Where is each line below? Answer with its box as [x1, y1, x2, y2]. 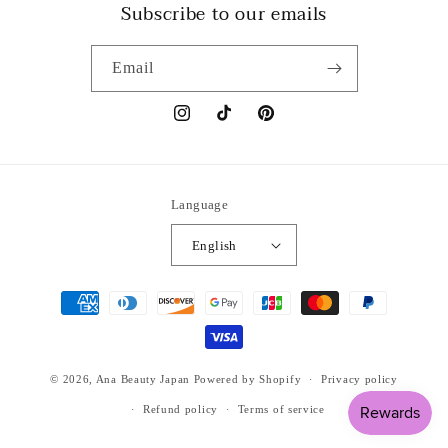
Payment [34, 285, 93, 301]
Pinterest [255, 116, 310, 132]
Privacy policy [321, 373, 398, 385]
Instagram [171, 116, 233, 132]
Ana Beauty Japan [95, 372, 190, 385]
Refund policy [142, 403, 218, 415]
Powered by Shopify [193, 372, 302, 385]
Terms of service [237, 403, 325, 415]
